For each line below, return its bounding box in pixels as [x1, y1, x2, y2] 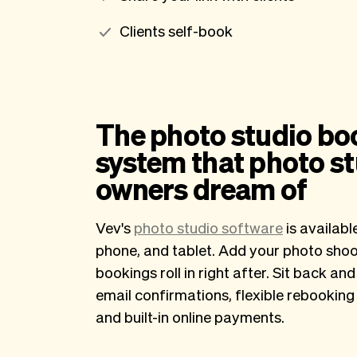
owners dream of [96, 171, 308, 206]
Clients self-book [120, 21, 233, 40]
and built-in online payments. [96, 307, 284, 326]
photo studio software [134, 218, 283, 237]
